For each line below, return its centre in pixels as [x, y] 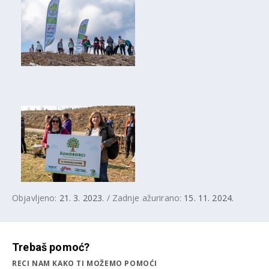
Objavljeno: [36, 198]
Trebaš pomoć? [51, 247]
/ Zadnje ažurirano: [144, 198]
